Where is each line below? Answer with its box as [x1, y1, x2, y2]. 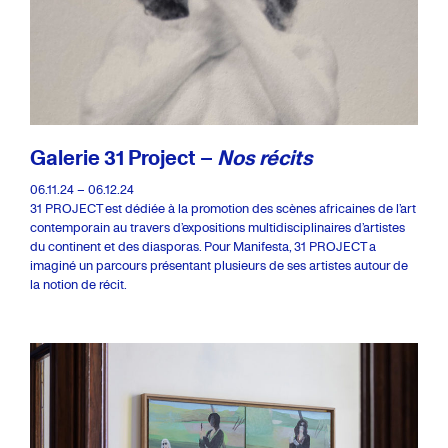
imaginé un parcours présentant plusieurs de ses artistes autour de [30, 256, 408, 274]
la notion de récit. [30, 275, 127, 293]
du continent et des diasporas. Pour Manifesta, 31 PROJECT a [30, 237, 376, 255]
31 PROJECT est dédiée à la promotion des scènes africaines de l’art [30, 199, 416, 217]
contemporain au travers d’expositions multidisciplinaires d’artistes [30, 218, 405, 236]
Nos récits [217, 142, 313, 172]
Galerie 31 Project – [30, 142, 217, 172]
